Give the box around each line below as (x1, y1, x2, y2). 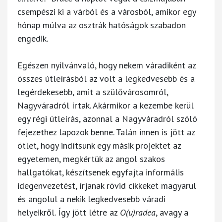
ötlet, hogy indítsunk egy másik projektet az (17, 139, 181, 151)
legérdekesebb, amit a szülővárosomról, (17, 86, 168, 98)
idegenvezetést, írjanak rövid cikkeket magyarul (17, 179, 196, 191)
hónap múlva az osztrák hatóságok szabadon (17, 19, 186, 31)
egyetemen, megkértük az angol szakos (17, 153, 165, 165)
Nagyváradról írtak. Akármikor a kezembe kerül (17, 99, 194, 111)
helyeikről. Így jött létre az (17, 206, 120, 218)
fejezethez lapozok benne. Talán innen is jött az (17, 126, 195, 138)
